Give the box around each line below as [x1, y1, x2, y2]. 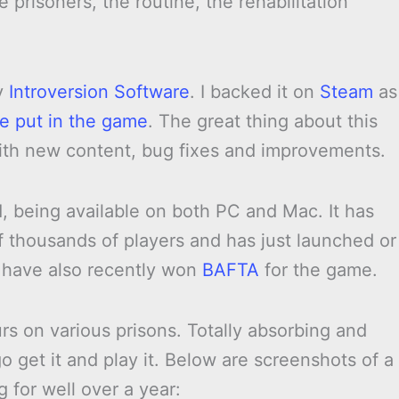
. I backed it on [190, 81, 320, 103]
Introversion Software [9, 81, 190, 103]
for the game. [259, 259, 378, 281]
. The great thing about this [148, 110, 378, 133]
